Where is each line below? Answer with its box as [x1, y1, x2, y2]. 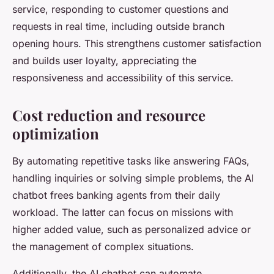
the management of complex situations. [12, 240, 194, 253]
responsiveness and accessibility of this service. [12, 72, 234, 84]
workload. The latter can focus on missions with [12, 206, 233, 219]
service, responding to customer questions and [12, 3, 229, 16]
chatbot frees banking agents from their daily [12, 189, 220, 202]
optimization [12, 124, 99, 144]
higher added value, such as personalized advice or [12, 223, 251, 236]
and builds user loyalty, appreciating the [12, 54, 196, 67]
